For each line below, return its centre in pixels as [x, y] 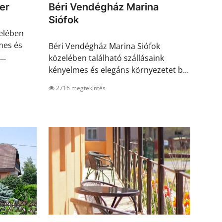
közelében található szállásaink [106, 58]
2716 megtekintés [80, 88]
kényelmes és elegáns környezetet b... [119, 70]
